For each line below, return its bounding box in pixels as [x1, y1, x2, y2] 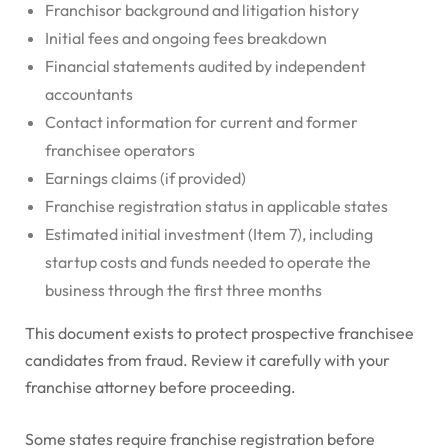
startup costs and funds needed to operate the [45, 252, 371, 273]
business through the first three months [45, 280, 322, 301]
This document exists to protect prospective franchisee [25, 323, 414, 344]
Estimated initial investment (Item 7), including [45, 224, 373, 245]
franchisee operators [45, 140, 195, 161]
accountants [45, 84, 133, 105]
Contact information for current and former [45, 112, 358, 133]
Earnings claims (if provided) [45, 168, 246, 189]
